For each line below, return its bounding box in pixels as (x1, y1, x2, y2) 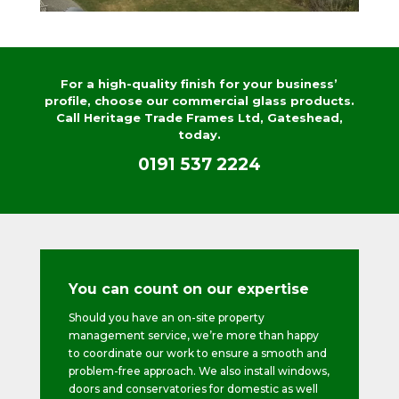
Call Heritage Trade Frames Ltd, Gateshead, (55, 110, 343, 125)
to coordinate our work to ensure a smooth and (69, 346, 328, 360)
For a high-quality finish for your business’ (61, 76, 338, 91)
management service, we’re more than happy (69, 328, 320, 342)
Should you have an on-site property (69, 310, 265, 324)
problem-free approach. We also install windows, (69, 363, 330, 378)
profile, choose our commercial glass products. (44, 93, 354, 108)
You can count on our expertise (69, 280, 310, 297)
